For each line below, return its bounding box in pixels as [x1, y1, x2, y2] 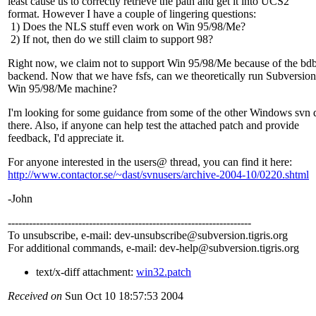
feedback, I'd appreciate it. [8, 132, 124, 145]
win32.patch [136, 266, 191, 279]
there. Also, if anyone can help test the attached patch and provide [8, 119, 299, 132]
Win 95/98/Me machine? [8, 83, 117, 95]
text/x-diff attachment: [36, 266, 136, 279]
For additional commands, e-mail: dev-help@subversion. [8, 242, 260, 255]
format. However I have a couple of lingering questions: [8, 8, 256, 20]
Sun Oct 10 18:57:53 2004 [62, 290, 183, 303]
